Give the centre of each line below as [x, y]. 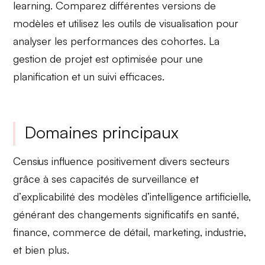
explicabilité [49, 197]
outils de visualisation [166, 23]
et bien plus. [41, 250]
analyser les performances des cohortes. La [117, 41]
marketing [177, 232]
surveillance [160, 179]
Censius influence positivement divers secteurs [122, 161]
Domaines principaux [102, 132]
